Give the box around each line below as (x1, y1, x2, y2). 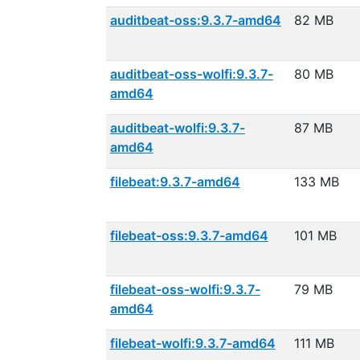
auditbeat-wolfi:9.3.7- (109, 120, 245, 136)
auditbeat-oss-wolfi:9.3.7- (109, 66, 273, 82)
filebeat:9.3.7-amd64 (109, 174, 240, 190)
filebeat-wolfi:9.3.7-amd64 (109, 335, 276, 351)
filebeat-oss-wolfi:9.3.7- (109, 281, 260, 297)
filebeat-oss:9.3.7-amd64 (109, 227, 268, 243)
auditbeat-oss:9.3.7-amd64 (109, 12, 281, 28)
